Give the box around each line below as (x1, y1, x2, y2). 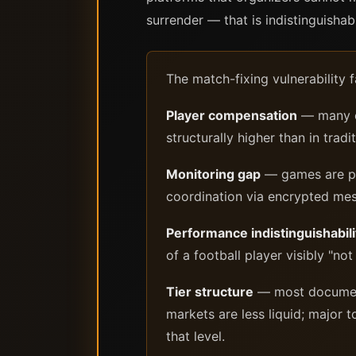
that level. (166, 328, 225, 344)
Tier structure (166, 284, 253, 300)
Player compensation (166, 107, 297, 123)
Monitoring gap (166, 166, 261, 182)
